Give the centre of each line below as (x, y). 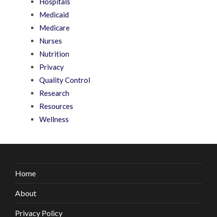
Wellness (54, 119)
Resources (56, 106)
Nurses (51, 41)
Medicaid (54, 15)
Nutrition (54, 54)
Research (54, 93)
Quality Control (65, 80)
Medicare (55, 28)
